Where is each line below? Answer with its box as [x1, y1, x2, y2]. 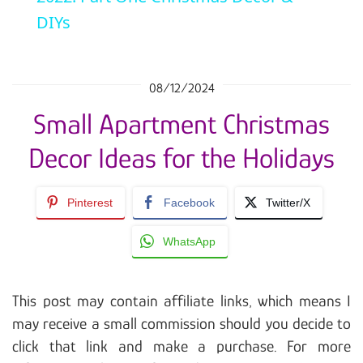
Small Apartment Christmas [33, 108, 330, 141]
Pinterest [67, 196, 113, 210]
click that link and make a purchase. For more [12, 337, 351, 356]
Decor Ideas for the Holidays [28, 142, 335, 175]
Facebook [164, 196, 215, 210]
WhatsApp [162, 235, 216, 249]
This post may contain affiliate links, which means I [12, 292, 351, 310]
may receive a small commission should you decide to [12, 314, 351, 333]
